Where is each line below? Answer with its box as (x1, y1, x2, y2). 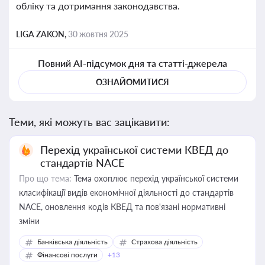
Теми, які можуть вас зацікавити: (9, 115, 170, 128)
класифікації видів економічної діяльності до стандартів (19, 188, 234, 198)
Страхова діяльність (131, 237, 198, 246)
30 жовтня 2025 (68, 29, 128, 39)
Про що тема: (19, 173, 72, 183)
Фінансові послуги (37, 250, 98, 259)
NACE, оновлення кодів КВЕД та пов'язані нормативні (19, 202, 225, 212)
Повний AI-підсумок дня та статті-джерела (37, 57, 228, 69)
